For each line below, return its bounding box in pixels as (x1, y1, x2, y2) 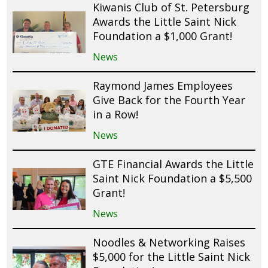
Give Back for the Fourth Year (93, 92, 246, 107)
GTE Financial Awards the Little (93, 156, 254, 171)
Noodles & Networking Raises (93, 234, 246, 249)
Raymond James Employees (93, 78, 233, 93)
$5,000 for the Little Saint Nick (93, 249, 251, 264)
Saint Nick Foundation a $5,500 (93, 170, 252, 185)
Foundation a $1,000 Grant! (93, 28, 233, 43)
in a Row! (93, 106, 139, 121)
